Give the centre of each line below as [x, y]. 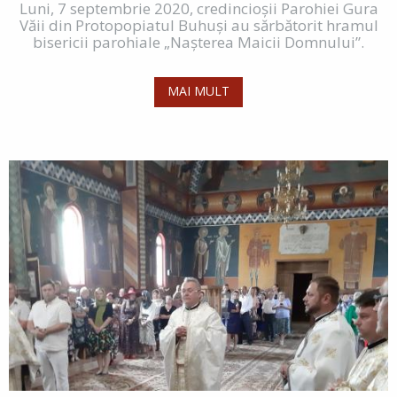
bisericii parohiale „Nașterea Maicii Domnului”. [198, 42]
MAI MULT [198, 90]
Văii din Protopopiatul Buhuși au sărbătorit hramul [198, 25]
